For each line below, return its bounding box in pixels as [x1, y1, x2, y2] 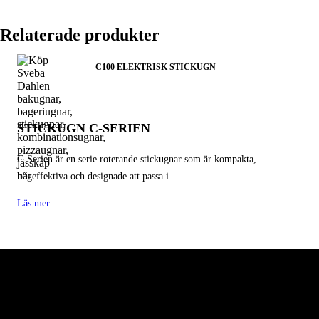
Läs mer [17, 198, 50, 209]
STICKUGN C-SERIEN [17, 121, 150, 135]
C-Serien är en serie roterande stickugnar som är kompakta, [17, 154, 256, 164]
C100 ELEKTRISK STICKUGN [95, 62, 216, 72]
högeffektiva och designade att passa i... [17, 171, 177, 182]
